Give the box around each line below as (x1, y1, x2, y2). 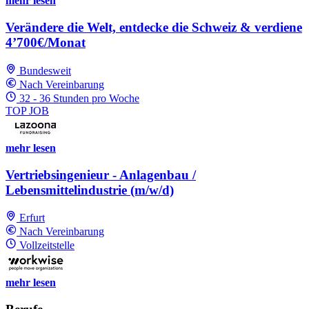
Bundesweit (19, 64, 71, 77)
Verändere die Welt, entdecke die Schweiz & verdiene (6, 20, 302, 35)
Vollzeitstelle (19, 239, 74, 252)
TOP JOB (6, 104, 49, 117)
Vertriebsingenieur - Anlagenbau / (6, 167, 196, 182)
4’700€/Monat (6, 35, 86, 50)
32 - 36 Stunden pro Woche (19, 92, 139, 104)
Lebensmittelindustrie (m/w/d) (6, 182, 174, 197)
